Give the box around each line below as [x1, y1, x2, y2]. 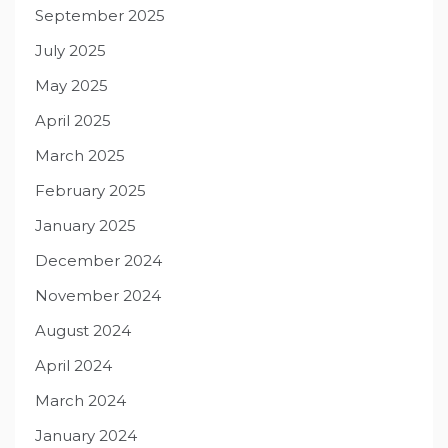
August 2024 [35, 321, 131, 341]
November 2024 [35, 286, 161, 306]
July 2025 [35, 41, 106, 61]
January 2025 [35, 216, 136, 236]
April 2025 [35, 111, 111, 131]
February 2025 [35, 181, 146, 201]
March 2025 [35, 146, 125, 166]
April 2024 [35, 356, 112, 376]
